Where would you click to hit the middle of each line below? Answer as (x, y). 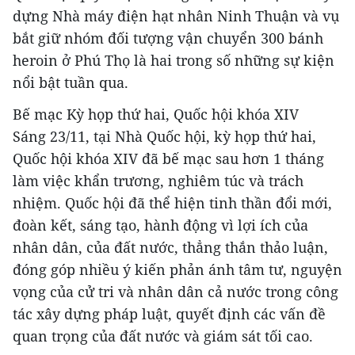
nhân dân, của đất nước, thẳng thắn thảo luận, (170, 247)
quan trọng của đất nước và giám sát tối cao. (163, 336)
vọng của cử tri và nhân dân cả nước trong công (176, 292)
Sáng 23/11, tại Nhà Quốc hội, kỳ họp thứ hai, (164, 136)
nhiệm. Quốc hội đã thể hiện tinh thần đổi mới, (172, 203)
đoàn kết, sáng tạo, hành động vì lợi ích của (160, 225)
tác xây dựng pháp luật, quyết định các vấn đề (169, 314)
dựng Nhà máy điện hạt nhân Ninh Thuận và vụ (176, 16)
